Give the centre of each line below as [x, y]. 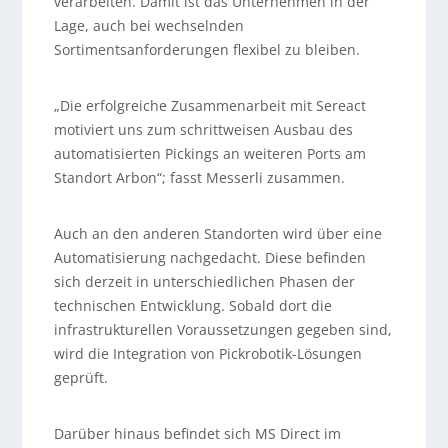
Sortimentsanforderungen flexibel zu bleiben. [206, 50]
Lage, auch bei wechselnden [148, 26]
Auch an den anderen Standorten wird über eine [217, 234]
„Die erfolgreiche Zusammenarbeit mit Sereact [209, 106]
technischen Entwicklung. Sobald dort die [192, 306]
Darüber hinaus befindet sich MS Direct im [197, 434]
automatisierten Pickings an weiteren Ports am [209, 154]
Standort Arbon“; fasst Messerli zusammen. [199, 178]
